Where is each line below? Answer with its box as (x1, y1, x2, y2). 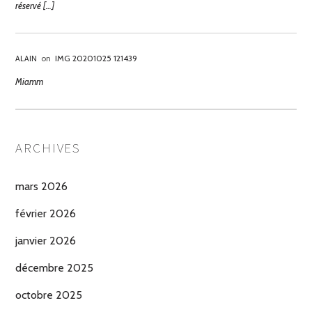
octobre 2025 (15, 288, 82, 302)
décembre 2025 (15, 261, 93, 275)
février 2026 (15, 207, 76, 221)
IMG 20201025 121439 (55, 53, 137, 64)
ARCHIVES (15, 139, 81, 157)
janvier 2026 (15, 234, 76, 248)
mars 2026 (15, 180, 68, 194)
